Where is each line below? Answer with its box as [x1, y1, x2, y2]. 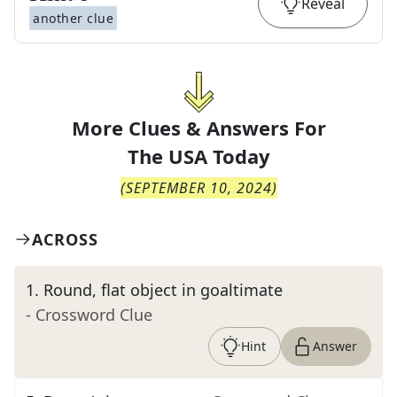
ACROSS [32, 229, 98, 250]
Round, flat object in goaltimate [43, 279, 283, 300]
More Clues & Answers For [71, 114, 326, 141]
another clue [33, 10, 113, 27]
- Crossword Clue [26, 304, 152, 325]
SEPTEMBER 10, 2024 [125, 178, 272, 198]
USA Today [167, 143, 270, 169]
